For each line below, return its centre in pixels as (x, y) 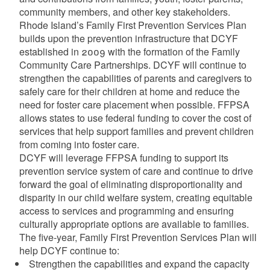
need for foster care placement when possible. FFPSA (134, 105)
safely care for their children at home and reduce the (129, 91)
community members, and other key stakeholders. (124, 12)
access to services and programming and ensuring (126, 211)
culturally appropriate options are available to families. (134, 224)
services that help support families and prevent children (136, 131)
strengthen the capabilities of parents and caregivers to (135, 78)
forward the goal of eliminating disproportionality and (130, 184)
